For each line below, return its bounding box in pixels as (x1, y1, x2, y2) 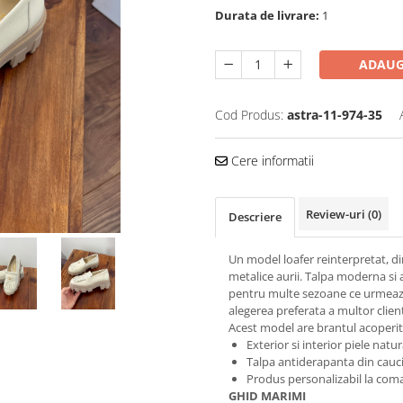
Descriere (228, 208, 282, 225)
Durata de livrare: (215, 6, 319, 23)
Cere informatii (228, 151, 314, 169)
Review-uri (306, 205, 368, 222)
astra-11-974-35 (287, 105, 382, 123)
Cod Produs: (215, 105, 283, 123)
